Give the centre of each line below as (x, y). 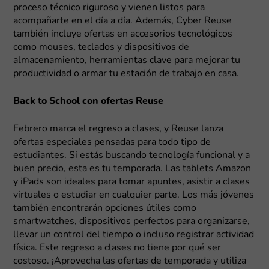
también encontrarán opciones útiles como (105, 208)
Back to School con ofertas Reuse (89, 101)
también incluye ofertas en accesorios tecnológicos (123, 34)
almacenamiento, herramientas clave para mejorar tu (127, 60)
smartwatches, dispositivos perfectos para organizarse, (132, 221)
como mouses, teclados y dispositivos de (101, 47)
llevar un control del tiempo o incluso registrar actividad (134, 234)
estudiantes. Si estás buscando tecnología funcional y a (132, 155)
